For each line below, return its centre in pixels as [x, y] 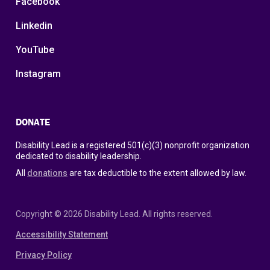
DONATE [33, 121]
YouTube [35, 49]
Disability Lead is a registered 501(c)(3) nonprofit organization [133, 145]
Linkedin [34, 25]
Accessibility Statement [62, 234]
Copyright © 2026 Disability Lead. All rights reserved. [114, 214]
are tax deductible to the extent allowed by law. [157, 173]
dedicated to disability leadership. [79, 156]
